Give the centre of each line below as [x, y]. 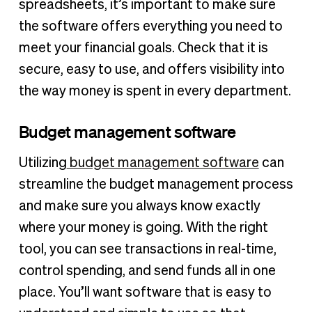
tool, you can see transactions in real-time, [147, 250]
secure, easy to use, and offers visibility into [151, 70]
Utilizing [42, 163]
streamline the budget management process [156, 185]
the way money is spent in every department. [155, 92]
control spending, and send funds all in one [147, 271]
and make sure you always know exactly [139, 206]
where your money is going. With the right [143, 228]
